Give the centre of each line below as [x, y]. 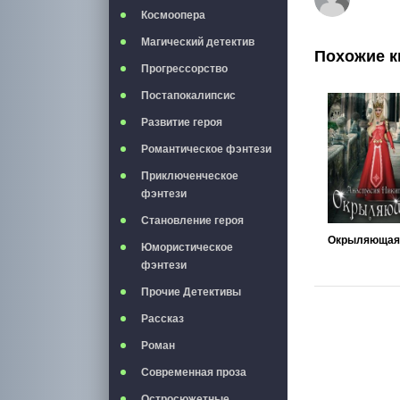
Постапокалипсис [188, 96]
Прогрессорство [184, 69]
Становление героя [192, 221]
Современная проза [194, 372]
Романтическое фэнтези [206, 149]
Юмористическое [187, 247]
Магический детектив [198, 42]
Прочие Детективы [191, 292]
